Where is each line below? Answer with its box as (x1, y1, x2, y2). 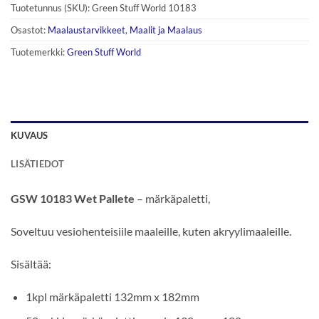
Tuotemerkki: (11, 46, 67, 58)
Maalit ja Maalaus (130, 23, 202, 36)
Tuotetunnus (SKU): (11, 1, 92, 14)
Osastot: (11, 23, 48, 36)
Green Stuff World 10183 (92, 1, 197, 14)
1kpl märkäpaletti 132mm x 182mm (25, 289, 199, 303)
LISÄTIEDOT (11, 158, 65, 170)
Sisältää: (11, 256, 51, 271)
